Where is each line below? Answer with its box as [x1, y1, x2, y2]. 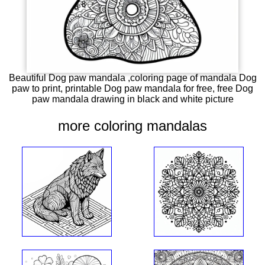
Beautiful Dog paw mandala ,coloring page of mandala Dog [8, 72, 257, 83]
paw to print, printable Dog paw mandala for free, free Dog [12, 83, 253, 93]
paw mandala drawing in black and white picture [31, 93, 234, 104]
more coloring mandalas [58, 118, 207, 134]
